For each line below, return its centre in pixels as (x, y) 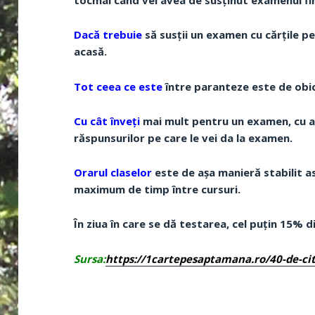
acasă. (91, 52)
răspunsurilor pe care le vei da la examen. (184, 137)
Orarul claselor (113, 173)
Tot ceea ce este (118, 86)
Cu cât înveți (107, 121)
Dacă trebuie (108, 35)
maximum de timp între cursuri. (157, 189)
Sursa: (90, 258)
